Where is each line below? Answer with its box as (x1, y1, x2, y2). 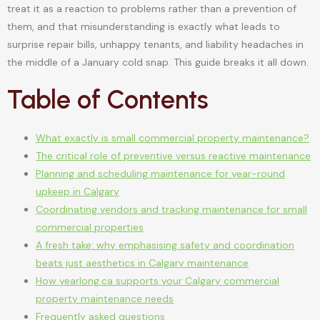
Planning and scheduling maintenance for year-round (36, 166, 285, 180)
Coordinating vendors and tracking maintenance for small (36, 202, 307, 216)
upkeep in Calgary (36, 184, 119, 198)
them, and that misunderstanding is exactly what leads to (7, 20, 280, 34)
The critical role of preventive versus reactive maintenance (36, 149, 311, 162)
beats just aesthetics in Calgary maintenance (36, 256, 249, 269)
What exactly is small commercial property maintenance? (36, 131, 309, 144)
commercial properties (36, 220, 144, 234)
